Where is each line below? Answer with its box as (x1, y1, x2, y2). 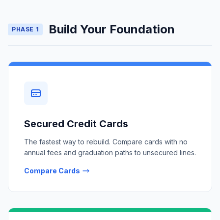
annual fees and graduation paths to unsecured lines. (24, 148, 196, 157)
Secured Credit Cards (24, 118, 128, 130)
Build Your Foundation (49, 22, 175, 36)
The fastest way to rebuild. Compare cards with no (24, 137, 188, 146)
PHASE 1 (12, 26, 39, 33)
